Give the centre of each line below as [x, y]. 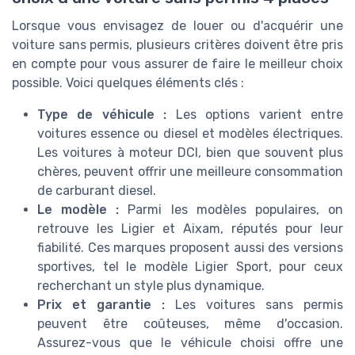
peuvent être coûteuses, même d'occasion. [190, 323]
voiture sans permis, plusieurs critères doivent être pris [177, 44]
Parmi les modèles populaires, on [231, 209]
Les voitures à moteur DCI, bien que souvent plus [190, 152]
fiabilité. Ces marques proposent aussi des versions [190, 247]
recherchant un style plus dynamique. [151, 285]
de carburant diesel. [97, 190]
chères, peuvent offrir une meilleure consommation [190, 171]
